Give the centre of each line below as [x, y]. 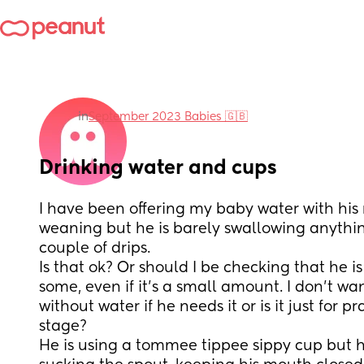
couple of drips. [97, 249]
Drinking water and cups [158, 168]
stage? [63, 327]
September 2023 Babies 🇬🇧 [168, 117]
